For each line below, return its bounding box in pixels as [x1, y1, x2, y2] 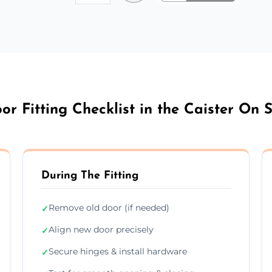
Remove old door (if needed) [49, 202, 170, 213]
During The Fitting [41, 169, 139, 182]
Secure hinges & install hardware [49, 245, 188, 257]
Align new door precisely [49, 223, 154, 235]
